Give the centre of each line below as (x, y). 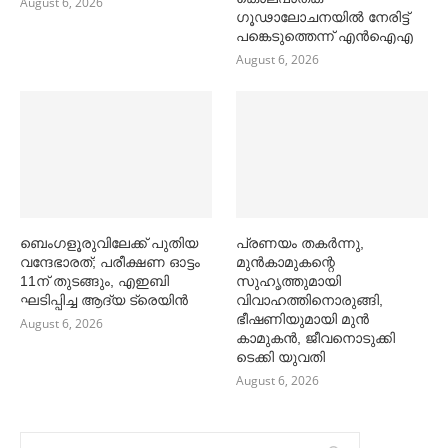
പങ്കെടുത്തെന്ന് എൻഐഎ (325, 35)
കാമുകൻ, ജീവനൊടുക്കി (316, 338)
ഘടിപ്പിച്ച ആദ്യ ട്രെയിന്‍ (104, 300)
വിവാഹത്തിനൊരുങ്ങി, (310, 300)
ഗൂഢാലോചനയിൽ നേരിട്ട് (323, 16)
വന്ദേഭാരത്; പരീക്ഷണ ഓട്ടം (110, 262)
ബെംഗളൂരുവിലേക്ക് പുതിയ (109, 243)
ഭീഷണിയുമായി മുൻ (303, 319)
